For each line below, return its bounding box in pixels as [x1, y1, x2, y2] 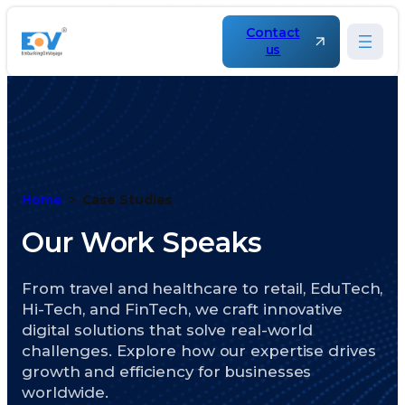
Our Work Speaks [22, 226, 262, 260]
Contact [246, 24, 300, 41]
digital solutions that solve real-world [22, 320, 314, 339]
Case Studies [81, 192, 173, 208]
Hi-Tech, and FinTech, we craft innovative [22, 299, 343, 318]
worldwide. [22, 382, 109, 401]
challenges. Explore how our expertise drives [22, 341, 376, 360]
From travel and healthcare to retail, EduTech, [22, 278, 383, 297]
